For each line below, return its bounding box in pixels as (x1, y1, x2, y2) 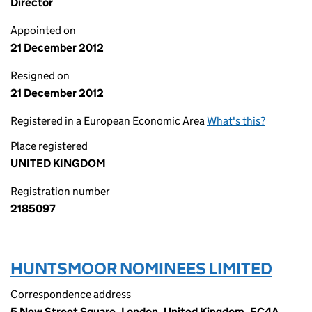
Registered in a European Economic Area (10, 114, 207, 127)
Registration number (10, 185, 110, 198)
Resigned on (10, 69, 70, 82)
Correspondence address (10, 288, 131, 301)
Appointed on (10, 24, 76, 37)
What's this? (207, 114, 265, 127)
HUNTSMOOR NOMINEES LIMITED (10, 258, 272, 279)
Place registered (10, 139, 88, 153)
